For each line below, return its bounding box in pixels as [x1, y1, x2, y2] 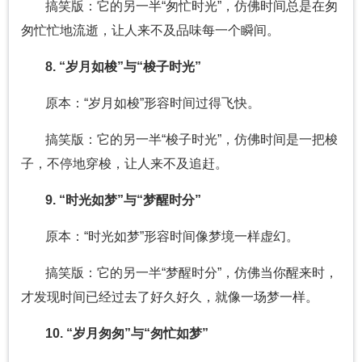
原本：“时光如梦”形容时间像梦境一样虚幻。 [45, 229, 299, 244]
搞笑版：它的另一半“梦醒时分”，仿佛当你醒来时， [45, 266, 338, 280]
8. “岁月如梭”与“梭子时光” [45, 60, 201, 74]
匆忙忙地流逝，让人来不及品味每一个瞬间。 [21, 23, 280, 38]
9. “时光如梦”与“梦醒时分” [45, 193, 201, 208]
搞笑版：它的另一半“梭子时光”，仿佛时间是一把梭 [45, 133, 338, 147]
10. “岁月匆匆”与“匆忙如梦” [45, 326, 208, 341]
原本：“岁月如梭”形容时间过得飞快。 [45, 96, 260, 111]
